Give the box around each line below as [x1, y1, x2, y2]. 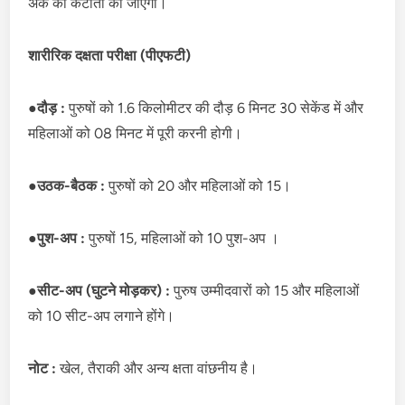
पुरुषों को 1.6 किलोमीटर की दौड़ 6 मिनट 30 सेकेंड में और [69, 99, 364, 117]
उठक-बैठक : [37, 176, 109, 194]
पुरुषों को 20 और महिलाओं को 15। [108, 176, 292, 194]
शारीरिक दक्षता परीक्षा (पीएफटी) [28, 46, 192, 64]
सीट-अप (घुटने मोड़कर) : [37, 281, 174, 299]
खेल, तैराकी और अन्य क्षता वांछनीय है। [60, 359, 259, 377]
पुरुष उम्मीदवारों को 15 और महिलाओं [174, 281, 360, 299]
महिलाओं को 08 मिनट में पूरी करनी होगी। [28, 124, 243, 142]
